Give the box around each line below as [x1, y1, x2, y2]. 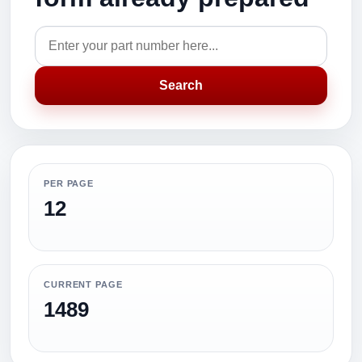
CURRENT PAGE [44, 280, 123, 289]
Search [159, 78, 203, 92]
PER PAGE [44, 179, 95, 188]
